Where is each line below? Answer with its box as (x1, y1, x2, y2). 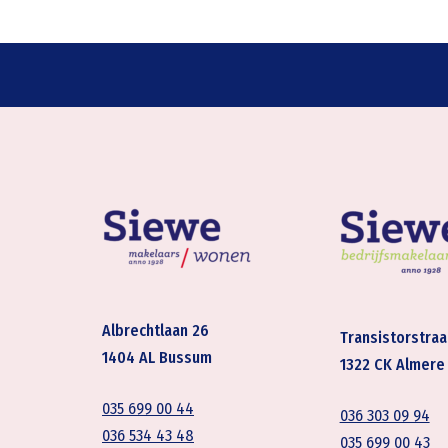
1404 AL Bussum (102, 348, 212, 367)
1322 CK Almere (339, 355, 445, 374)
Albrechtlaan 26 (102, 321, 209, 340)
